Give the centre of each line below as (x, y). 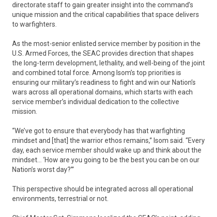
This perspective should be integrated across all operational (103, 189)
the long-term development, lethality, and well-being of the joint (108, 63)
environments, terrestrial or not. (60, 199)
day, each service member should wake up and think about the (107, 150)
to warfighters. (34, 24)
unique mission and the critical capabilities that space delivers (106, 15)
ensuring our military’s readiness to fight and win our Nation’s (104, 83)
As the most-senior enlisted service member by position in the (106, 44)
